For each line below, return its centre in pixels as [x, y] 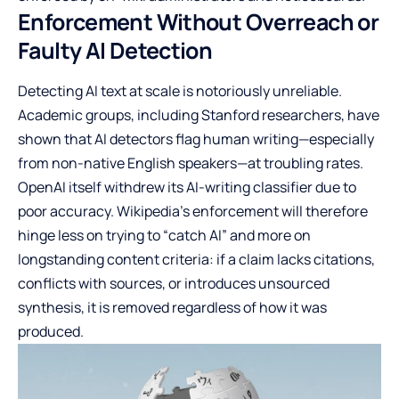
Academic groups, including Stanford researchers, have [199, 114]
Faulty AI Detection [115, 50]
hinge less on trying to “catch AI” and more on [164, 235]
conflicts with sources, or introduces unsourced [174, 283]
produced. [51, 331]
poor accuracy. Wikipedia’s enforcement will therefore [193, 211]
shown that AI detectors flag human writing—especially [196, 138]
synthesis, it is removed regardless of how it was [172, 307]
